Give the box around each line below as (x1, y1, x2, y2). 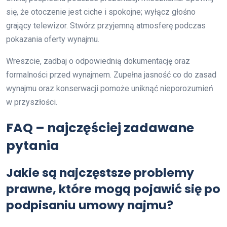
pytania (6, 137, 59, 155)
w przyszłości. (6, 97, 57, 107)
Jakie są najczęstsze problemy (6, 164, 194, 181)
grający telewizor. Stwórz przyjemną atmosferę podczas (6, 21, 206, 30)
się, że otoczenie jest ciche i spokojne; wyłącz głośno (6, 7, 196, 17)
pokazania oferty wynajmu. (6, 34, 99, 44)
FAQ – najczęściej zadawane (6, 119, 194, 137)
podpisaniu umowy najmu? (6, 197, 173, 213)
